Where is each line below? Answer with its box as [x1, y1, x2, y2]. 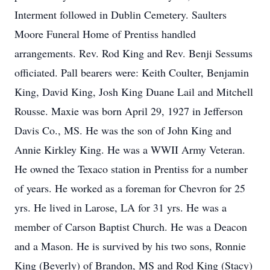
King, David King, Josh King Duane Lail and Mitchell [14, 84, 253, 99]
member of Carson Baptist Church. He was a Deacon [14, 219, 247, 234]
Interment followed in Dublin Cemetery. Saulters [14, 7, 227, 22]
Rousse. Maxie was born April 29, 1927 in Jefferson [14, 104, 243, 118]
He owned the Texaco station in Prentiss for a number [14, 162, 248, 176]
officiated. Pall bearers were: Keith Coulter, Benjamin [14, 65, 249, 80]
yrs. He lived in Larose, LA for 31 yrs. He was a [14, 200, 227, 215]
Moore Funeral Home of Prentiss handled [14, 27, 196, 41]
